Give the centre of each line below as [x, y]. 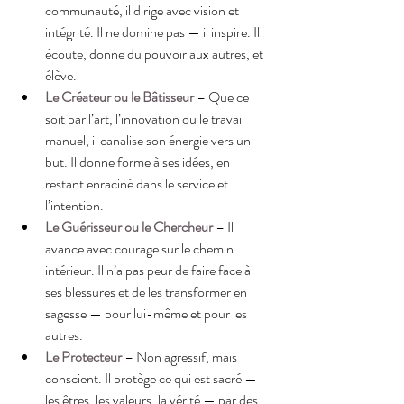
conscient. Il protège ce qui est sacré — [152, 378]
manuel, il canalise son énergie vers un [149, 140]
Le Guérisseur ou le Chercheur [129, 226]
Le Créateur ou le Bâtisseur [119, 96]
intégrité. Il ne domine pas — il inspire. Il [154, 32]
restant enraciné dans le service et [138, 183]
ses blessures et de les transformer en [147, 291]
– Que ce [223, 96]
